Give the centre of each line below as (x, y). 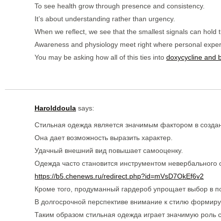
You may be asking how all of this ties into (100, 57)
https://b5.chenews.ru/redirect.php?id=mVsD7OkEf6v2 (119, 176)
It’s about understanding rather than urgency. (105, 18)
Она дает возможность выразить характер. (104, 137)
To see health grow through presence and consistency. (120, 6)
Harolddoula (55, 108)
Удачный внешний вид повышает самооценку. (109, 150)
